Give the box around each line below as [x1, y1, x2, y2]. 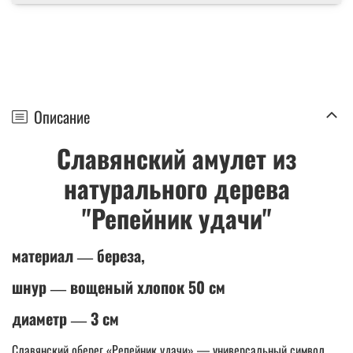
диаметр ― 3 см [12, 306, 119, 330]
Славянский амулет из [57, 139, 296, 176]
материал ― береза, [12, 243, 145, 267]
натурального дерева [63, 169, 290, 206]
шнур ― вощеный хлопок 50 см [12, 274, 225, 299]
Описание [34, 104, 90, 128]
